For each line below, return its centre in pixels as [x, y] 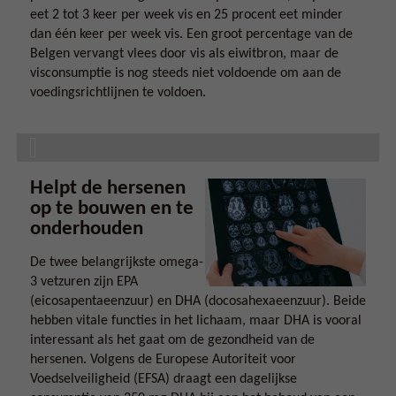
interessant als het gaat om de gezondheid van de [172, 340]
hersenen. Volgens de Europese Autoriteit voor [163, 360]
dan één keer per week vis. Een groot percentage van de [191, 34]
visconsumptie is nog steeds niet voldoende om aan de [186, 73]
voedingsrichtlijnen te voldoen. [118, 93]
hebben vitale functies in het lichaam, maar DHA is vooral [196, 321]
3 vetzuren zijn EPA [84, 282]
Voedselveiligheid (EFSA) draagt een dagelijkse [164, 379]
